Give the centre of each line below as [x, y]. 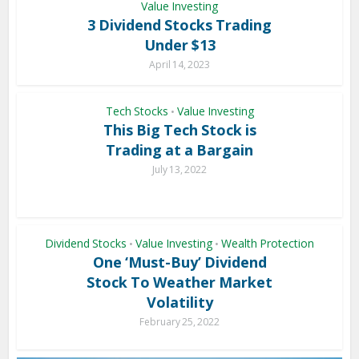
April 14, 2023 [179, 64]
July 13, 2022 [179, 169]
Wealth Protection [268, 243]
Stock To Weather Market [179, 282]
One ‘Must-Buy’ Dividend [179, 262]
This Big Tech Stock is [179, 129]
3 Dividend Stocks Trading [179, 24]
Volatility [179, 302]
